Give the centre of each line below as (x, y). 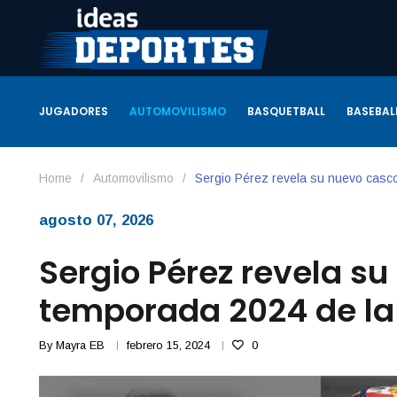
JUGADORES (73, 111)
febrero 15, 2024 (168, 345)
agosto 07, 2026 (96, 220)
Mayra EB (80, 345)
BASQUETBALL (286, 111)
